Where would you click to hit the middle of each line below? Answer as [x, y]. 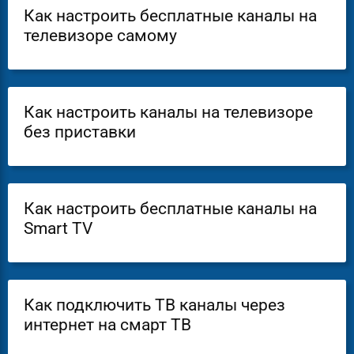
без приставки [80, 132]
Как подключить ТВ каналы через [154, 305]
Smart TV [58, 228]
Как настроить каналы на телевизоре [168, 112]
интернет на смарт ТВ [107, 324]
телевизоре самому [100, 35]
